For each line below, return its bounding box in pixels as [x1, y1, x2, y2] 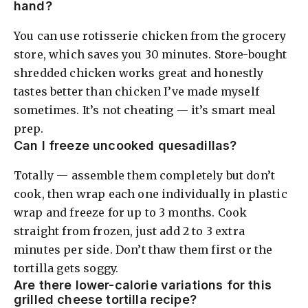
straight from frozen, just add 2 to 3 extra [14, 223, 245, 238]
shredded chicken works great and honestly [14, 65, 264, 80]
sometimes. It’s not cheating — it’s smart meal [14, 102, 276, 117]
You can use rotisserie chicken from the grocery [14, 28, 287, 43]
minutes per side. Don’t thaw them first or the [14, 242, 273, 256]
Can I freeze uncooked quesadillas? [14, 137, 237, 153]
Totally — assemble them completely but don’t [14, 168, 276, 182]
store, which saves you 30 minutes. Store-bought [14, 47, 287, 61]
